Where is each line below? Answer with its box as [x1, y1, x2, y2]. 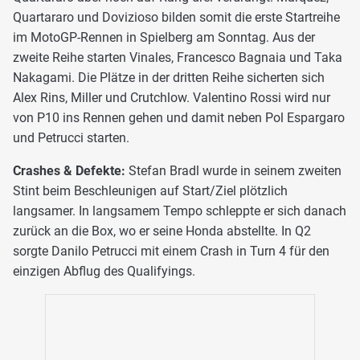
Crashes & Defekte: [13, 162, 125, 178]
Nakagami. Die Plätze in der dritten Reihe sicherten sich [13, 69, 325, 85]
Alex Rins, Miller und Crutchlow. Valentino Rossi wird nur [13, 89, 330, 105]
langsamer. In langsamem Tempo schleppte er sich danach [13, 202, 346, 219]
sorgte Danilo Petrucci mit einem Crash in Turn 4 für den [13, 243, 329, 259]
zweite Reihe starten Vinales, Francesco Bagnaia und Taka [13, 49, 342, 65]
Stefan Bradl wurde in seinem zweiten [125, 162, 342, 178]
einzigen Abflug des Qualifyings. [13, 263, 195, 279]
